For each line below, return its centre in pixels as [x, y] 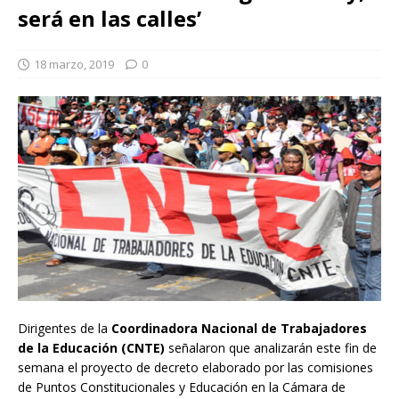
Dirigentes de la [65, 328]
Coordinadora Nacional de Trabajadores [239, 328]
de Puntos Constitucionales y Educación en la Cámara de [182, 387]
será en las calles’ [110, 19]
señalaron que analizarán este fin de [271, 347]
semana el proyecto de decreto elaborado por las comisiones [195, 367]
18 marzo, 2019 [74, 65]
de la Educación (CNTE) [91, 347]
